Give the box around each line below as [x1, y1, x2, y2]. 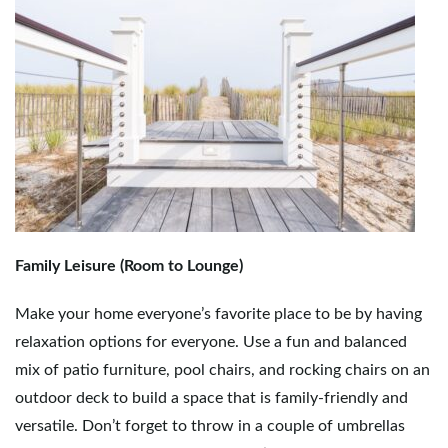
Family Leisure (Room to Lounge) [15, 258, 243, 274]
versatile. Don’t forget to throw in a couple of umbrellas [15, 418, 405, 434]
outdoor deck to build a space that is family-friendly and [15, 390, 408, 406]
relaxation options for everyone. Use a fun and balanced [15, 334, 407, 350]
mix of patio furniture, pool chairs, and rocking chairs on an [15, 362, 430, 378]
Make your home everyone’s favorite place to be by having [15, 306, 422, 322]
